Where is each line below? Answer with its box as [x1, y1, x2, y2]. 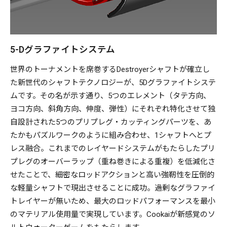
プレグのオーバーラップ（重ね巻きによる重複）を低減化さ [10, 157, 215, 166]
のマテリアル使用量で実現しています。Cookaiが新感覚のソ [10, 209, 215, 219]
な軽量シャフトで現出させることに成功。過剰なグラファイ [10, 183, 215, 193]
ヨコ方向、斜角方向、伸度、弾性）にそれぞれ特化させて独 [10, 104, 215, 113]
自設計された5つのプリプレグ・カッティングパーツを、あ [10, 117, 211, 127]
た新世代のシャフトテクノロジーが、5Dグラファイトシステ [10, 78, 216, 87]
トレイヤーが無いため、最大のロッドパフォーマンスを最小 [10, 196, 215, 206]
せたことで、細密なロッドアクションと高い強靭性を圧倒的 [10, 170, 214, 179]
